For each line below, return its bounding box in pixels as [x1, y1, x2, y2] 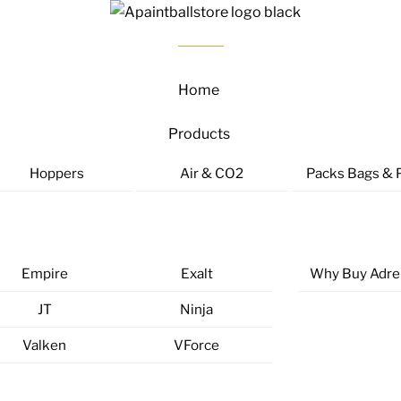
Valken [22, 337, 66, 354]
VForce [174, 337, 219, 354]
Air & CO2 [180, 165, 244, 183]
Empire [21, 264, 68, 282]
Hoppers [30, 165, 85, 183]
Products [167, 125, 230, 142]
